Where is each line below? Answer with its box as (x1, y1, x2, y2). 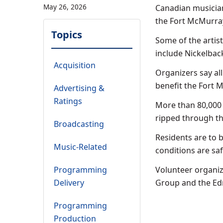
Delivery (54, 177, 84, 189)
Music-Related (54, 141, 107, 153)
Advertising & (54, 83, 105, 94)
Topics (51, 28, 82, 42)
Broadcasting (54, 118, 104, 130)
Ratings (54, 96, 82, 107)
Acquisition (54, 60, 96, 71)
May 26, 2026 (43, 2, 87, 12)
